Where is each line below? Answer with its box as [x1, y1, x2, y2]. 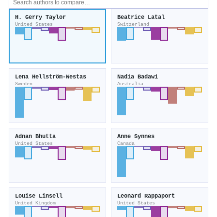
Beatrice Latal [117, 14, 165, 21]
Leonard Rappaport [117, 193, 175, 200]
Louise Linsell [15, 193, 62, 200]
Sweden [15, 81, 32, 87]
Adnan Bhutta [15, 133, 56, 140]
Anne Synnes [117, 133, 155, 140]
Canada [117, 140, 135, 147]
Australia [117, 81, 143, 87]
